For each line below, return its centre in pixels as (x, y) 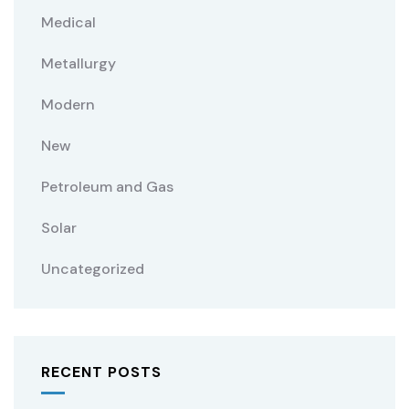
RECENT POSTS (101, 372)
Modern (68, 105)
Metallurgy (79, 63)
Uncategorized (93, 269)
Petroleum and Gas (107, 187)
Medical (68, 22)
